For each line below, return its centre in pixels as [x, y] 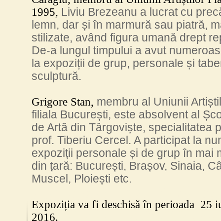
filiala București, [71, 115]
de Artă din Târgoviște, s [93, 128]
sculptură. [56, 76]
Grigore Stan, [64, 102]
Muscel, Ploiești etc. [82, 179]
